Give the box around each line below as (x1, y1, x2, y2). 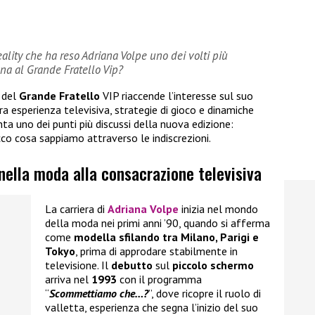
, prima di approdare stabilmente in (75, 243, 238, 258)
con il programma (120, 271, 202, 286)
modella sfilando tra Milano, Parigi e (74, 229, 259, 244)
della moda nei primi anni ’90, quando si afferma (45, 215, 270, 230)
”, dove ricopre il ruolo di (148, 285, 261, 300)
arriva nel (45, 271, 91, 286)
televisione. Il (45, 257, 111, 272)
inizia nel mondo (179, 201, 258, 216)
